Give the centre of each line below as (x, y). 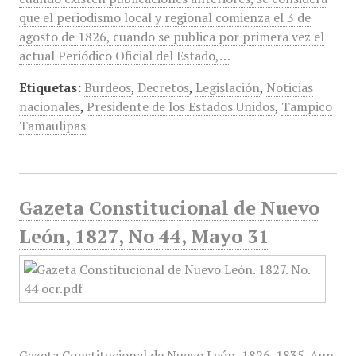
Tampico (306, 106)
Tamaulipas (52, 126)
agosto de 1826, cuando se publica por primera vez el (171, 37)
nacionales (49, 106)
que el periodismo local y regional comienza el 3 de (164, 17)
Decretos (163, 87)
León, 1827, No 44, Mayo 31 (144, 236)
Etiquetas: (50, 87)
